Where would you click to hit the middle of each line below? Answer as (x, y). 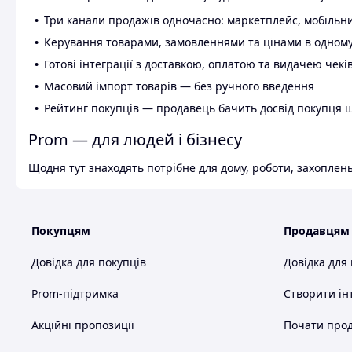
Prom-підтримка (75, 294)
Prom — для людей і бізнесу (135, 140)
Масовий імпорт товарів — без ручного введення (179, 86)
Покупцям (61, 231)
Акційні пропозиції (83, 325)
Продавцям (317, 231)
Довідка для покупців (89, 262)
